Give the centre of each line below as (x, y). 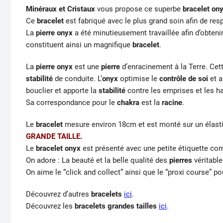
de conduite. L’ (77, 78)
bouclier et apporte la (62, 90)
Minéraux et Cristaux (60, 9)
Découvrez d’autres (58, 194)
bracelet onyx (58, 148)
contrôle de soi (184, 78)
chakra (128, 102)
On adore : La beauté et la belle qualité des (98, 160)
